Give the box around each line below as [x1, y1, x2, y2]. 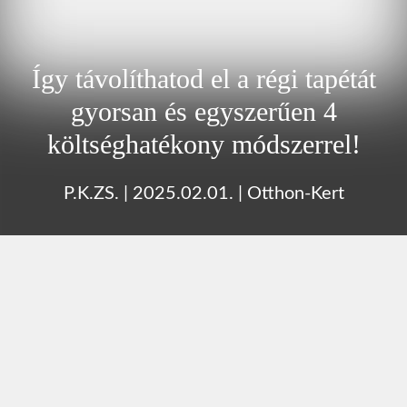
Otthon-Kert [246, 184, 344, 203]
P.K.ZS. [63, 184, 119, 203]
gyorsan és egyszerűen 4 [70, 95, 337, 126]
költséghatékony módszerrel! [46, 128, 361, 159]
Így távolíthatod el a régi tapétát [31, 63, 376, 94]
